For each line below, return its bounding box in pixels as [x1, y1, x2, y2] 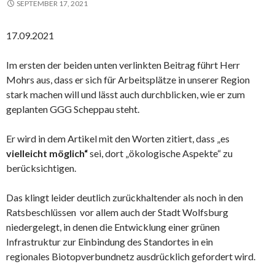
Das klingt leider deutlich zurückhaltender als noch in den [6, 191, 243, 203]
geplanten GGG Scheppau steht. [6, 103, 139, 115]
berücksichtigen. [6, 161, 76, 174]
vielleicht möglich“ [6, 147, 88, 159]
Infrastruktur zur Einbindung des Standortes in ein [6, 235, 213, 247]
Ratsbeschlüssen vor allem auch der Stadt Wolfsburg [6, 206, 228, 218]
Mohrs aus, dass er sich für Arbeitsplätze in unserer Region [6, 73, 250, 85]
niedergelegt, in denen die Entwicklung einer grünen [6, 220, 220, 233]
